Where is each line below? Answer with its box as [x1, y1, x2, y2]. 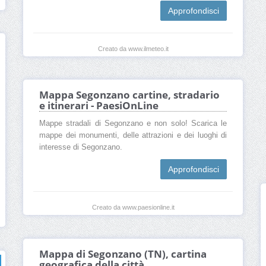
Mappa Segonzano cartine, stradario [39, 88, 220, 102]
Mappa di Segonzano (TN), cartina [39, 247, 207, 261]
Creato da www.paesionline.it [91, 204, 175, 211]
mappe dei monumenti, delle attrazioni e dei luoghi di [39, 131, 227, 140]
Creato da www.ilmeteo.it [97, 45, 169, 53]
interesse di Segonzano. [39, 143, 122, 152]
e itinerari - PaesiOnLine [39, 99, 159, 113]
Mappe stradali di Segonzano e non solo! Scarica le [39, 119, 227, 128]
